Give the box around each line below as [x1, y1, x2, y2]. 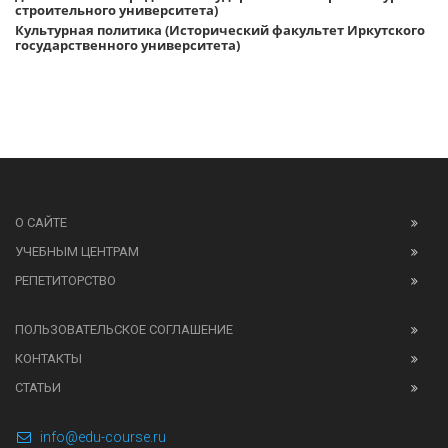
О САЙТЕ [15, 215, 67, 230]
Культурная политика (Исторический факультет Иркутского [15, 21, 425, 39]
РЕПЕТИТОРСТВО [15, 273, 116, 288]
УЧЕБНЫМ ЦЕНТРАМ [15, 244, 139, 259]
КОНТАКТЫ [15, 351, 82, 366]
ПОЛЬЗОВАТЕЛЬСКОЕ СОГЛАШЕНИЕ [15, 322, 233, 337]
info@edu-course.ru [40, 429, 166, 445]
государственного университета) [15, 36, 240, 54]
